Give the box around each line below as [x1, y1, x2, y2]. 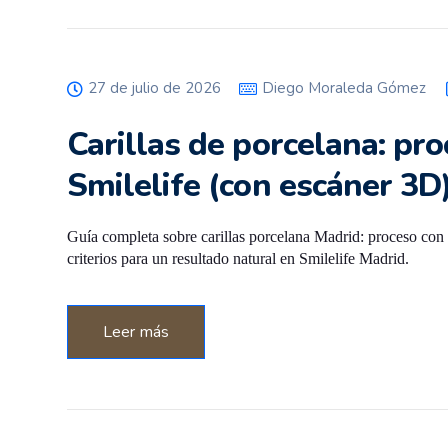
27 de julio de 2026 [88, 77, 221, 98]
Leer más [103, 320, 170, 343]
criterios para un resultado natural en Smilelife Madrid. [67, 249, 409, 267]
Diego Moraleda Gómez [262, 77, 426, 98]
